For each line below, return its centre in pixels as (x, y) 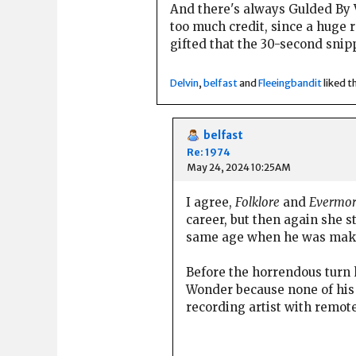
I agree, (211, 202)
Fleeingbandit (290, 82)
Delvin (184, 82)
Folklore (257, 202)
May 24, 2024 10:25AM (239, 168)
